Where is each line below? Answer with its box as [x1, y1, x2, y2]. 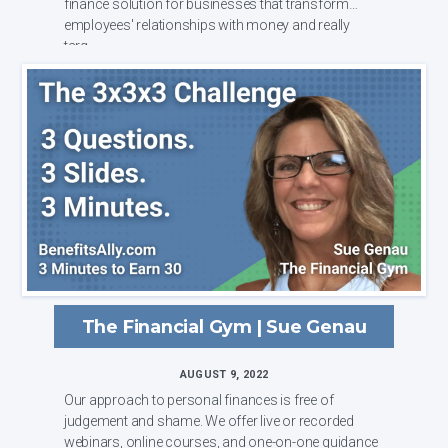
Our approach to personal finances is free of [63, 391, 334, 408]
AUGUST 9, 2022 [179, 367, 269, 381]
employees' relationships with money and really [63, 16, 350, 33]
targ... [63, 37, 97, 54]
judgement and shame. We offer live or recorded [63, 412, 354, 429]
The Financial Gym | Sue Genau [81, 315, 367, 337]
